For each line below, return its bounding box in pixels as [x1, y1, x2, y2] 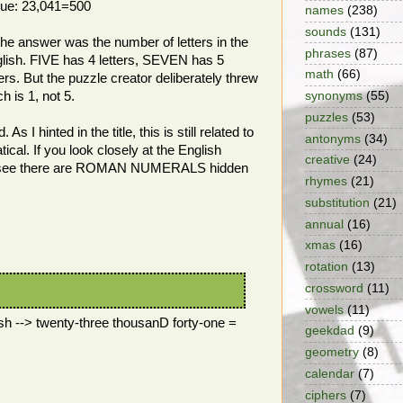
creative [305, 153, 350, 167]
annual [305, 217, 344, 231]
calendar [305, 366, 354, 381]
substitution [305, 195, 370, 210]
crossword [305, 281, 363, 295]
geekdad [305, 324, 354, 338]
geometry [305, 345, 359, 360]
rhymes [305, 175, 347, 189]
